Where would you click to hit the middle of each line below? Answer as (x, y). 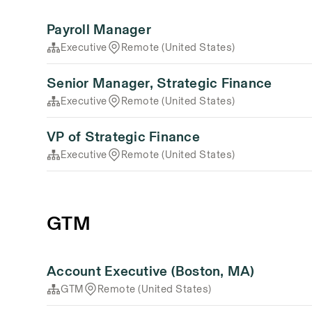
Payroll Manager (99, 29)
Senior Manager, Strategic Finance (159, 83)
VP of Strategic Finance (123, 136)
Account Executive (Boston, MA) (151, 271)
